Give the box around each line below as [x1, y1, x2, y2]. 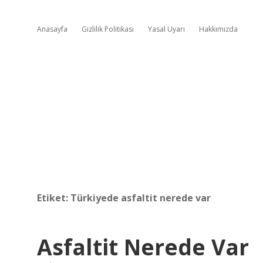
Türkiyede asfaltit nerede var [70, 191, 211, 204]
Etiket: [37, 191, 70, 204]
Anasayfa [37, 24, 68, 34]
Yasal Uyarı [148, 24, 185, 34]
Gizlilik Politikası [82, 24, 134, 34]
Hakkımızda [199, 24, 238, 34]
